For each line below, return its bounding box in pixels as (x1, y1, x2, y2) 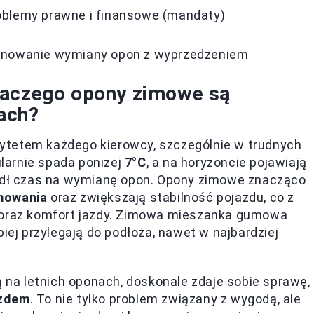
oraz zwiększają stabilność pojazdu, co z (47, 190, 295, 205)
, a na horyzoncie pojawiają (146, 155, 307, 170)
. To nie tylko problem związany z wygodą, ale (29, 292, 301, 306)
